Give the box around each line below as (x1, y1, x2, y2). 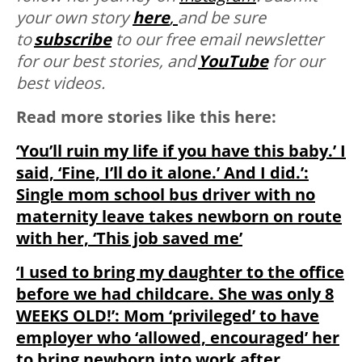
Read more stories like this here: (16, 106, 276, 128)
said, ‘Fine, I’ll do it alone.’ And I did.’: (16, 162, 309, 184)
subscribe (34, 28, 112, 51)
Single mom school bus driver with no (16, 183, 315, 206)
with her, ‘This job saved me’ (16, 227, 242, 250)
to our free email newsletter (112, 28, 323, 51)
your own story (16, 6, 133, 29)
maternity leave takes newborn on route (16, 205, 342, 228)
